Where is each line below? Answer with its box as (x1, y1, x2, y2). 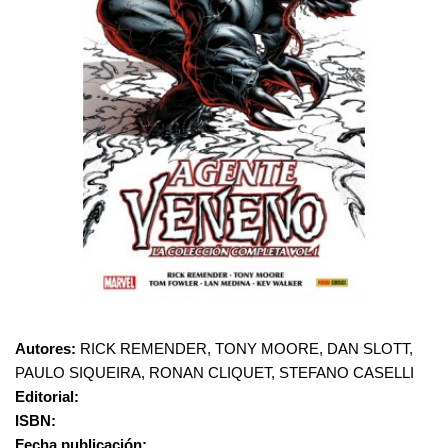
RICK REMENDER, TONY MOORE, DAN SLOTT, (76, 340, 413, 357)
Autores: (15, 340, 76, 357)
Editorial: (15, 388, 79, 405)
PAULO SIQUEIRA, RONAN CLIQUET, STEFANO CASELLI (15, 364, 414, 381)
